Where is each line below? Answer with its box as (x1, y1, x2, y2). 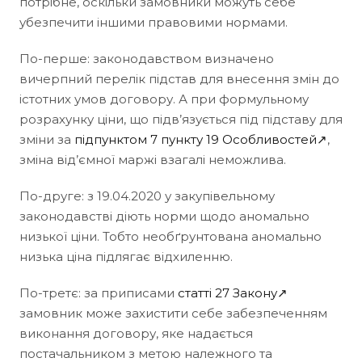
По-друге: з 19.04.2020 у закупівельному (19, 187, 275, 204)
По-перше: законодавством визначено (19, 50, 274, 66)
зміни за (19, 131, 74, 147)
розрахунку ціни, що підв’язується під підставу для (19, 111, 343, 127)
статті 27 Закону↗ (178, 284, 288, 301)
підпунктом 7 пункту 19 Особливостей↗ (74, 131, 327, 147)
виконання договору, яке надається (19, 325, 253, 341)
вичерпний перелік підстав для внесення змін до (19, 70, 339, 86)
